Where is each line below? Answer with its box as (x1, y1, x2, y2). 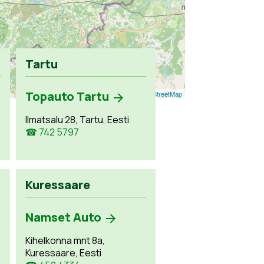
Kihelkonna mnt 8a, (25, 234, 105, 247)
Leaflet (105, 89, 125, 98)
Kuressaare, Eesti (25, 246, 102, 259)
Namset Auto (25, 209, 102, 225)
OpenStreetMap (136, 89, 182, 98)
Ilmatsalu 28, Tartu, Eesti (25, 113, 130, 126)
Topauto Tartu (25, 88, 110, 104)
